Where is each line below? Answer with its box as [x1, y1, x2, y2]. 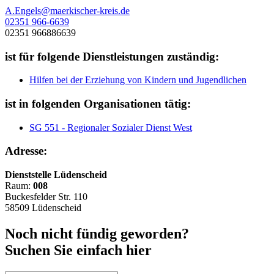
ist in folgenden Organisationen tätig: [5, 97, 191, 111]
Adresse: [5, 144, 47, 158]
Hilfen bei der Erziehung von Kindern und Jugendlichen [29, 75, 246, 86]
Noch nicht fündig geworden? [5, 226, 189, 242]
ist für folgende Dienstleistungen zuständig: [5, 50, 219, 63]
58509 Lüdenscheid [5, 202, 81, 213]
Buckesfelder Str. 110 [5, 191, 87, 202]
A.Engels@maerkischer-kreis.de [5, 5, 130, 16]
